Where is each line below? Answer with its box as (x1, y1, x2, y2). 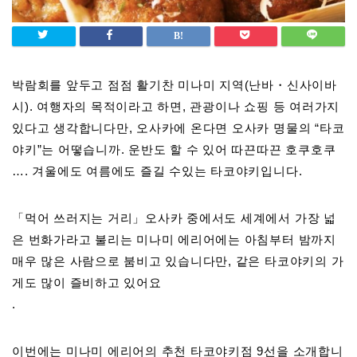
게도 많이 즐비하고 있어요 (12, 276, 162, 290)
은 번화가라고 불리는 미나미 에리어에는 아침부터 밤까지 (12, 233, 336, 247)
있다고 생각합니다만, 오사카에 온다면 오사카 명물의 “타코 (12, 121, 345, 135)
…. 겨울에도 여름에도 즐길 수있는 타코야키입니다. (12, 164, 303, 178)
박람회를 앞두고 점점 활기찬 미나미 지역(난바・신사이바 (12, 78, 337, 92)
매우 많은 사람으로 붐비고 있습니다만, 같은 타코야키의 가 (12, 254, 344, 269)
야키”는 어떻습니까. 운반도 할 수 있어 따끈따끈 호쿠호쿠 (12, 143, 336, 157)
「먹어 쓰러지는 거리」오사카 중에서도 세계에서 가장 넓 (12, 211, 336, 226)
